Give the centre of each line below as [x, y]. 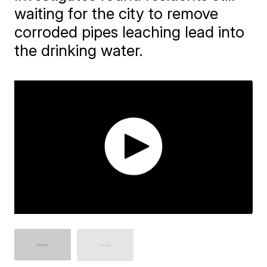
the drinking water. [79, 50]
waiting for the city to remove [117, 13]
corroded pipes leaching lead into [130, 32]
